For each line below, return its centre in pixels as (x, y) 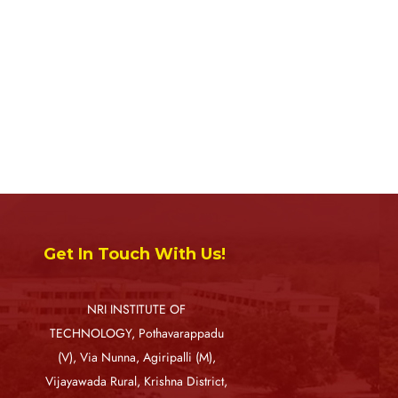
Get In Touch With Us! (135, 255)
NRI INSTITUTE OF (137, 310)
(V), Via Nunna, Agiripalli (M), (136, 358)
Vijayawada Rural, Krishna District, (137, 382)
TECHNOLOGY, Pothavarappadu (136, 334)
